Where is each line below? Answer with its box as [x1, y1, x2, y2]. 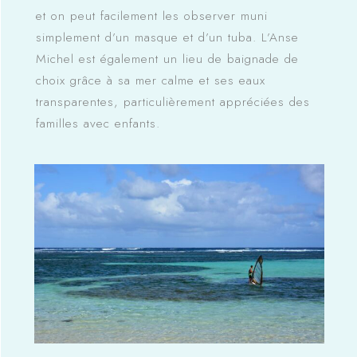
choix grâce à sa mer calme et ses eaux [35, 71, 265, 89]
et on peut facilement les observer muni [35, 6, 268, 25]
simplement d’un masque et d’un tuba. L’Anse [35, 28, 299, 46]
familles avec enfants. [35, 114, 160, 132]
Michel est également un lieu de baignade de [35, 49, 299, 68]
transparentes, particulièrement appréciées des [35, 92, 310, 111]
